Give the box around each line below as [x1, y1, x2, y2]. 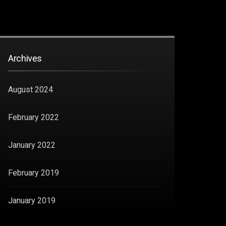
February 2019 [8, 167, 59, 178]
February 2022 [8, 112, 59, 122]
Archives [8, 53, 42, 64]
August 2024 [8, 84, 53, 94]
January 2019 [8, 195, 55, 205]
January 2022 [8, 140, 55, 150]
